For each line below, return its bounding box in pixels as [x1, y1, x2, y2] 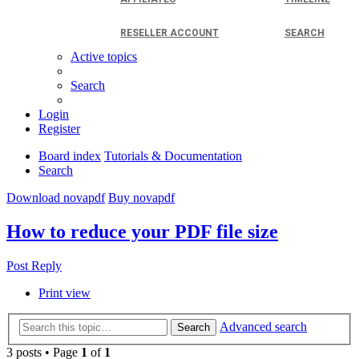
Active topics [71, 49, 137, 63]
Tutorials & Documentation [104, 148, 242, 163]
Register [38, 121, 80, 135]
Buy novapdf [108, 190, 175, 204]
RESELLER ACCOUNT [120, 26, 219, 38]
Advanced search [220, 320, 307, 334]
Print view [38, 285, 91, 300]
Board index [38, 148, 101, 163]
